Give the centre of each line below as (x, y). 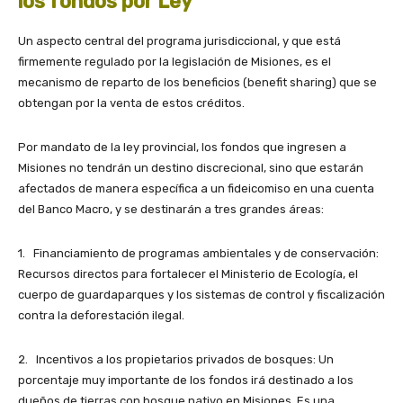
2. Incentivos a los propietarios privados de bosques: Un (176, 359)
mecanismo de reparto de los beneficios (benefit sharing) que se (197, 82)
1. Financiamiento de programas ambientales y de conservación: (198, 253)
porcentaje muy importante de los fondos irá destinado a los (186, 380)
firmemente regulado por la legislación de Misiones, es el (175, 61)
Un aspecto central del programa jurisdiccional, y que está (179, 40)
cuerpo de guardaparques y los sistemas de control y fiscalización (201, 294)
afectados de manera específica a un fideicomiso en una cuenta (196, 188)
